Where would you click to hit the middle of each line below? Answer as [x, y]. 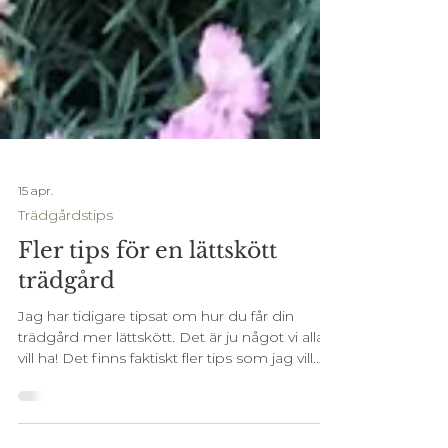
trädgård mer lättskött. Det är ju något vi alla [171, 389]
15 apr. [35, 242]
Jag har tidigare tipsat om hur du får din [156, 368]
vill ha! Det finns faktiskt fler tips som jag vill [165, 410]
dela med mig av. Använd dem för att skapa [171, 431]
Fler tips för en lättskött [147, 302]
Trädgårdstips [65, 267]
